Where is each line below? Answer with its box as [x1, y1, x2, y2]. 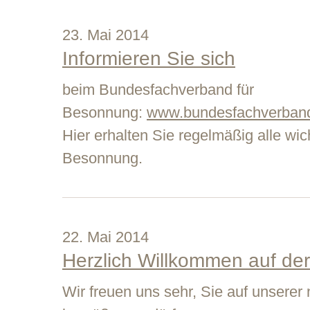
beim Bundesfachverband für [62, 81, 254, 98]
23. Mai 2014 [62, 26, 149, 44]
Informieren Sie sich [62, 48, 235, 69]
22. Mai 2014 [62, 228, 149, 246]
